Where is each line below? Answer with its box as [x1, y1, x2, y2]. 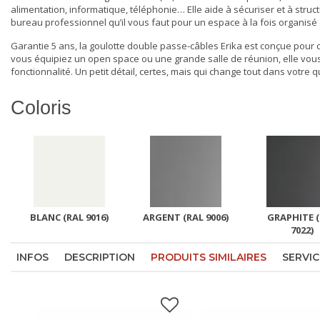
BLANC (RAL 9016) [29, 211, 109, 224]
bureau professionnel [11, 16, 106, 29]
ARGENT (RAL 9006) [142, 211, 229, 224]
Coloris [11, 97, 71, 119]
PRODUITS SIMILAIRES [151, 251, 266, 264]
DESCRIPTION [64, 251, 135, 264]
